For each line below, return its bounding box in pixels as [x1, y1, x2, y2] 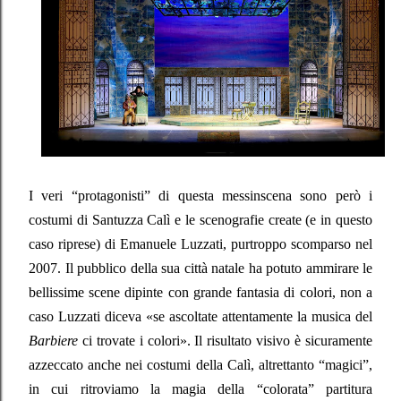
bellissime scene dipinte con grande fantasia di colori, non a [29, 284, 372, 300]
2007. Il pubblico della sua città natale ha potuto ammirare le [29, 260, 372, 276]
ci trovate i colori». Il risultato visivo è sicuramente [78, 332, 372, 348]
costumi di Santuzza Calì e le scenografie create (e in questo [29, 211, 372, 227]
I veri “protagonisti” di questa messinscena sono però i [29, 187, 372, 203]
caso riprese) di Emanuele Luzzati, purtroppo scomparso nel [29, 235, 372, 252]
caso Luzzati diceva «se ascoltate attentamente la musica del [29, 308, 372, 324]
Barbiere [29, 332, 78, 348]
